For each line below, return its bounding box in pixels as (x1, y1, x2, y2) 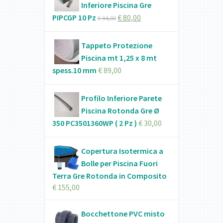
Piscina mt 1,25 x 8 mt (81, 53, 157, 63)
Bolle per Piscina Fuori (81, 158, 158, 169)
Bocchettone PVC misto (81, 209, 165, 219)
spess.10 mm (52, 65, 97, 76)
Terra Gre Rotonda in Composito (52, 171, 167, 181)
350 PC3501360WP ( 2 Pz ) (52, 118, 137, 128)
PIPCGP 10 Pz (52, 12, 96, 23)
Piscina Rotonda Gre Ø (81, 106, 159, 116)
